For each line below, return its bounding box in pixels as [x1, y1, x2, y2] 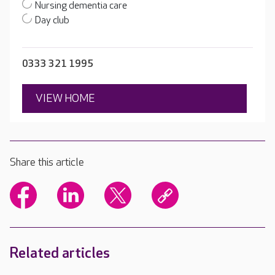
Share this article [10, 156, 84, 169]
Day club [35, 15, 69, 27]
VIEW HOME [36, 92, 95, 106]
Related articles [10, 244, 110, 263]
